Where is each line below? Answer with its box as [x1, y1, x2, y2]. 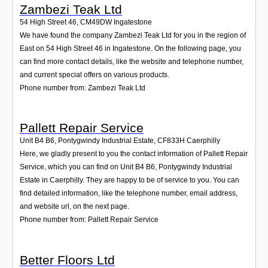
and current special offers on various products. [20, 71, 169, 80]
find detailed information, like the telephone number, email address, [20, 189, 237, 198]
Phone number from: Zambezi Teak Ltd [20, 84, 145, 93]
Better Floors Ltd [20, 252, 115, 267]
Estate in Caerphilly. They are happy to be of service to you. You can [20, 176, 239, 185]
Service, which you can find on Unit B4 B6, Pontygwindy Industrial [20, 163, 232, 172]
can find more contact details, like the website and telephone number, [20, 57, 243, 66]
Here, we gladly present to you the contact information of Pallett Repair [20, 150, 248, 159]
